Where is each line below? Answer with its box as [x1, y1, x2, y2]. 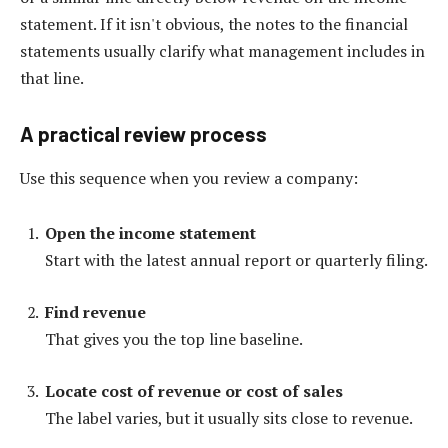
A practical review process [20, 122, 267, 147]
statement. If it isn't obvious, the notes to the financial [20, 12, 408, 35]
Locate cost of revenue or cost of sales [45, 379, 343, 402]
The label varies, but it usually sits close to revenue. [45, 406, 413, 429]
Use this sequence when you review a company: [20, 166, 358, 189]
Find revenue [45, 301, 146, 324]
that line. [20, 66, 84, 89]
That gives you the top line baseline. [45, 328, 303, 351]
